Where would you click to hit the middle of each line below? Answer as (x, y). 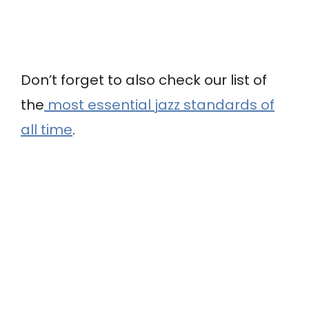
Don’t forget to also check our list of (144, 80)
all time (47, 130)
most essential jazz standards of (159, 105)
